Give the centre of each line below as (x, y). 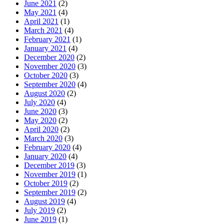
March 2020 (43, 138)
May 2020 (40, 120)
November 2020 (50, 66)
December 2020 (49, 57)
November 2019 (50, 174)
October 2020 (46, 75)
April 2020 (41, 129)
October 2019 (46, 183)
